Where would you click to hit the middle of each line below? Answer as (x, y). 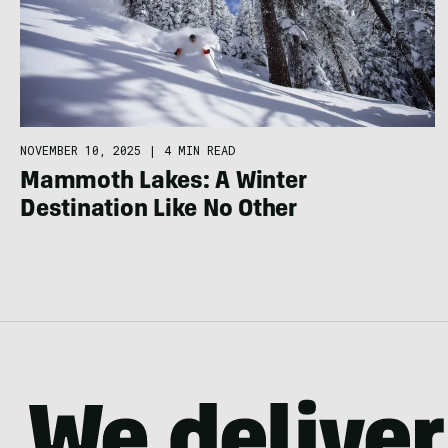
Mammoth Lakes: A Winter (163, 182)
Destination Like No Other (158, 210)
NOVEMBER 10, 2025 (80, 149)
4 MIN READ (199, 149)
